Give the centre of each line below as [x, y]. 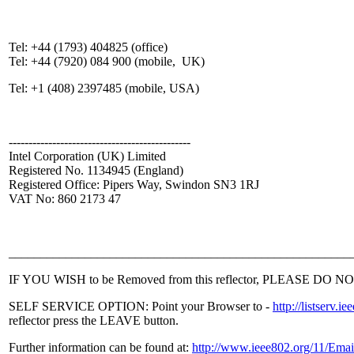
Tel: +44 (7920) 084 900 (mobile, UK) [107, 61]
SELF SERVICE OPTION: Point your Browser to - [141, 306]
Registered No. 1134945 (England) [96, 170]
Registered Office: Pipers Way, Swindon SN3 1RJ [134, 184]
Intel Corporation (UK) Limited [87, 156]
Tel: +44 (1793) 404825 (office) [88, 47]
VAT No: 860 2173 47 [65, 198]
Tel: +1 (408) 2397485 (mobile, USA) [104, 88]
